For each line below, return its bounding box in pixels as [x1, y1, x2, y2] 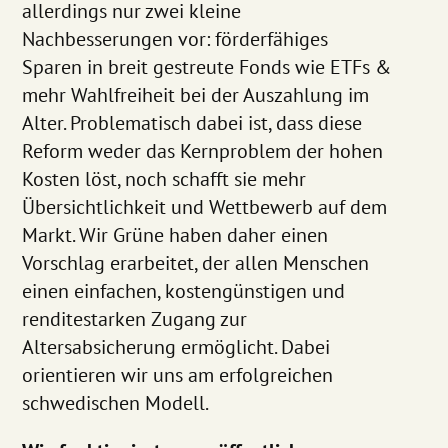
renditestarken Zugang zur [22, 305, 248, 332]
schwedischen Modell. [22, 389, 210, 416]
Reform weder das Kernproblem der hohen [22, 137, 384, 164]
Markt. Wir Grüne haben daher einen [22, 221, 329, 248]
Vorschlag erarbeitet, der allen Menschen [22, 249, 370, 276]
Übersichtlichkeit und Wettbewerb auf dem [22, 193, 388, 220]
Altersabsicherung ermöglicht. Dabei [22, 333, 331, 360]
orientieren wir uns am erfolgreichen [22, 361, 334, 388]
